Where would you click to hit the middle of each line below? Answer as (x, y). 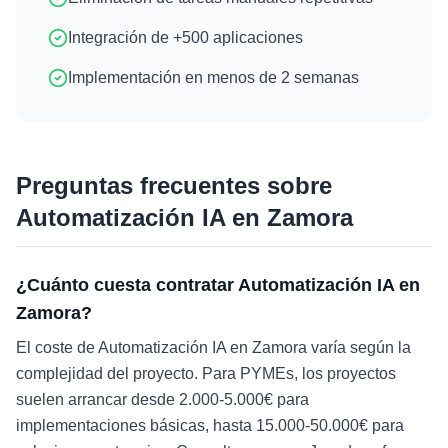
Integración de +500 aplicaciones (185, 37)
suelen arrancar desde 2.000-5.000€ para (162, 399)
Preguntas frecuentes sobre (174, 185)
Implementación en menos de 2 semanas (213, 77)
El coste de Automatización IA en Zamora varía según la (213, 347)
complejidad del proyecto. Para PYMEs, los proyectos (206, 373)
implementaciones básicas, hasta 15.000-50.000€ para (210, 425)
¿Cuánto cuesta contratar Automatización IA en (218, 285)
